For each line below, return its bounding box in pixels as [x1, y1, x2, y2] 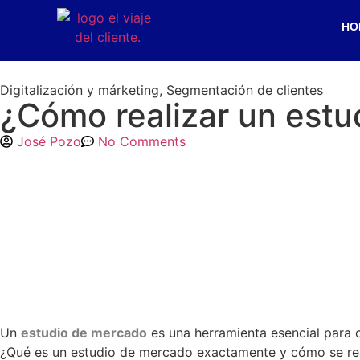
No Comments [98, 133, 186, 149]
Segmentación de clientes [166, 82, 323, 98]
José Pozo [17, 133, 81, 149]
